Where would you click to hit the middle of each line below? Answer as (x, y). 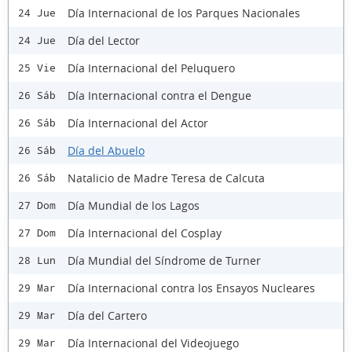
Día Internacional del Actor (138, 123)
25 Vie (37, 68)
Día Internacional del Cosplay (145, 233)
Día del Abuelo (106, 150)
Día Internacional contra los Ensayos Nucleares (191, 288)
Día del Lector (104, 40)
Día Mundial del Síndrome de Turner (164, 260)
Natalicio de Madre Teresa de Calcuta (166, 178)
